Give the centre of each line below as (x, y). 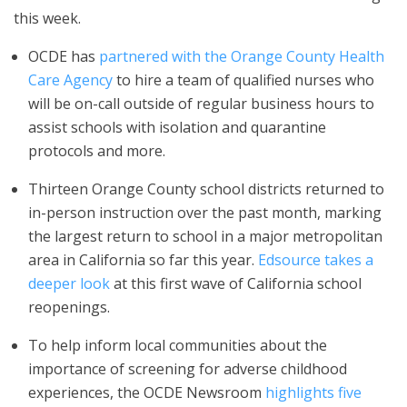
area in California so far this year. (143, 260)
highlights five (313, 392)
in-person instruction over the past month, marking (205, 213)
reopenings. (69, 307)
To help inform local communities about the (178, 345)
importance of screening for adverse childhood (188, 369)
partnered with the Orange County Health (242, 56)
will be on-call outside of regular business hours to (201, 104)
